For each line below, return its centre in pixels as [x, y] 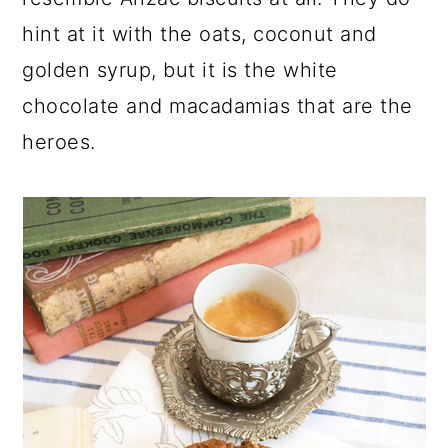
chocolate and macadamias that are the [217, 106]
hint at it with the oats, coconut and [199, 34]
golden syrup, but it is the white [180, 70]
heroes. [59, 142]
